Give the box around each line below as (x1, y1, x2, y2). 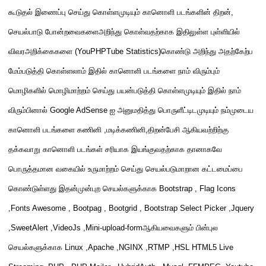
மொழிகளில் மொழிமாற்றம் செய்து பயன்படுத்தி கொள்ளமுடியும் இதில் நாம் (8, 86, 241, 95)
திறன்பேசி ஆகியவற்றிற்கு (148, 125, 229, 134)
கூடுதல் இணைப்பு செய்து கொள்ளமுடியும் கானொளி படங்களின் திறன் (8, 8, 231, 17)
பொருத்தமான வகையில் (8, 164, 88, 173)
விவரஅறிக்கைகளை (8, 47, 75, 56)
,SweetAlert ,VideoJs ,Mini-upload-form (8, 223, 142, 232)
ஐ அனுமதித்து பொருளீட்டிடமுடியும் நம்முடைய (110, 106, 254, 115)
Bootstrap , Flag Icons (159, 184, 236, 193)
